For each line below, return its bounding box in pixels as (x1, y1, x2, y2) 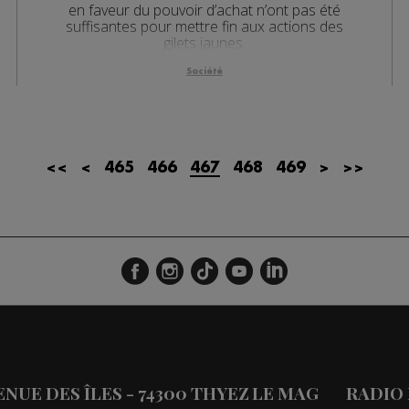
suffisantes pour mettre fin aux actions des (65, 16, 343, 37)
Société (185, 66, 223, 76)
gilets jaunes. (163, 32, 246, 53)
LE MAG (252, 381, 320, 405)
